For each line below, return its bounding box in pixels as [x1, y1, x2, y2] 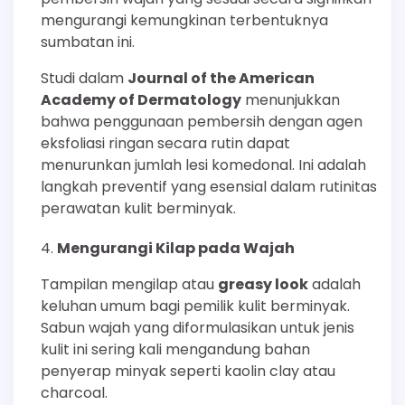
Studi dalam [41, 67, 127, 89]
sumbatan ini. [41, 31, 135, 52]
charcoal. [41, 381, 108, 403]
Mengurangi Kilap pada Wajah [57, 237, 295, 259]
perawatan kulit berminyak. [41, 197, 236, 219]
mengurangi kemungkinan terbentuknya [41, 9, 328, 31]
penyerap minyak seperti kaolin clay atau [41, 360, 335, 381]
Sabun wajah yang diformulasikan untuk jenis [41, 316, 354, 338]
